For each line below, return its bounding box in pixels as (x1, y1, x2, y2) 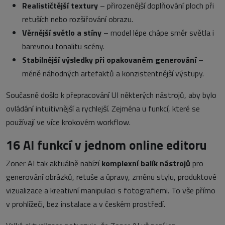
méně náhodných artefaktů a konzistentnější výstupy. (22, 67, 204, 79)
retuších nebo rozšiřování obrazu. (22, 13, 133, 25)
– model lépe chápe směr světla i (101, 26, 214, 39)
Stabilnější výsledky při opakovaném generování (22, 53, 196, 66)
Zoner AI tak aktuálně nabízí (6, 157, 101, 169)
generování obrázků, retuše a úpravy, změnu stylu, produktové (6, 170, 216, 183)
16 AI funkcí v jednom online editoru (6, 135, 207, 155)
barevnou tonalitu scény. (22, 40, 104, 52)
